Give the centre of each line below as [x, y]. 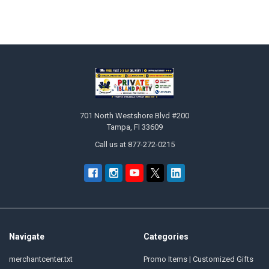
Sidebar [31, 45]
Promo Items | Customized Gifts [198, 259]
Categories [166, 236]
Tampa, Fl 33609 [134, 127]
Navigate [26, 236]
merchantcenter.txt [41, 259]
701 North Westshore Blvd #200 [134, 116]
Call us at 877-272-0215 [134, 145]
